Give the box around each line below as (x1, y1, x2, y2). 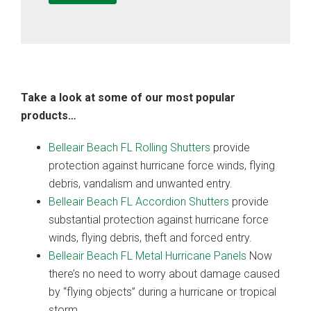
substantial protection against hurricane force (49, 212, 269, 226)
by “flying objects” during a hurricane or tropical (49, 285, 276, 299)
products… (21, 108, 76, 122)
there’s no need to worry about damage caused (49, 267, 280, 280)
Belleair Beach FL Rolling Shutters (49, 140, 210, 154)
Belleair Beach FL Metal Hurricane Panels (49, 249, 246, 262)
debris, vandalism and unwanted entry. (49, 176, 233, 190)
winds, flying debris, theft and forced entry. (49, 230, 252, 244)
